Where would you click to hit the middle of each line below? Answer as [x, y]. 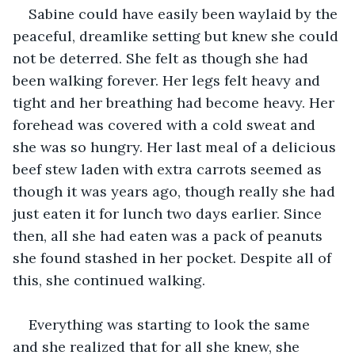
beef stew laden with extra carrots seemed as [169, 169]
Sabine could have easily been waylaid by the [185, 13]
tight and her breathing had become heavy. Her [176, 102]
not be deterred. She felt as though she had [162, 58]
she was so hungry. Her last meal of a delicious [176, 147]
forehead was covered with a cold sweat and [166, 124]
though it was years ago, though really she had [176, 191]
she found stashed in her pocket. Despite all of [174, 258]
